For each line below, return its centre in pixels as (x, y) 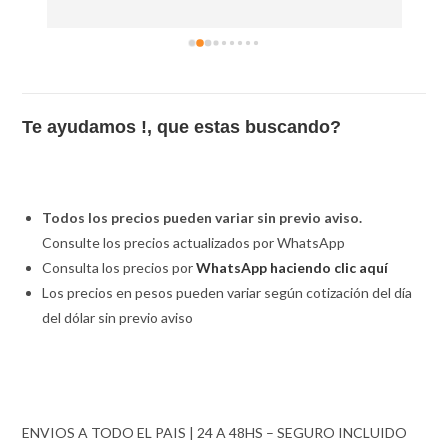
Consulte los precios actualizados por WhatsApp (194, 243)
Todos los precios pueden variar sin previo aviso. (202, 218)
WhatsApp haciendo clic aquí (292, 268)
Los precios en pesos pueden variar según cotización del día (227, 293)
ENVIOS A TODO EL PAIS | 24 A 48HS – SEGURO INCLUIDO (215, 433)
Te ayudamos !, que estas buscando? (182, 127)
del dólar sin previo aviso (118, 318)
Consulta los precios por (119, 268)
